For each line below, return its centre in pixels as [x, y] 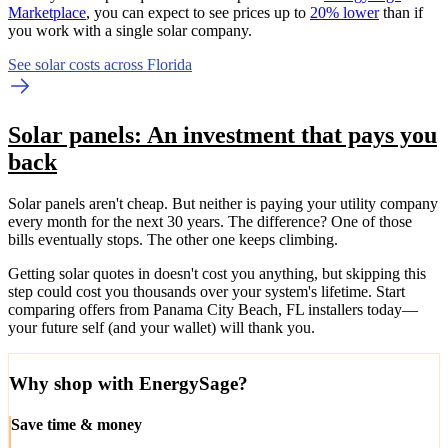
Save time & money [76, 425]
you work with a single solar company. [130, 30]
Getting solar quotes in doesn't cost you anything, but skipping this [217, 274]
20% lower [344, 12]
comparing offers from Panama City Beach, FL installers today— [213, 310]
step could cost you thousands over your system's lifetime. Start [206, 292]
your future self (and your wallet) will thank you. [161, 328]
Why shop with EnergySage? [128, 384]
